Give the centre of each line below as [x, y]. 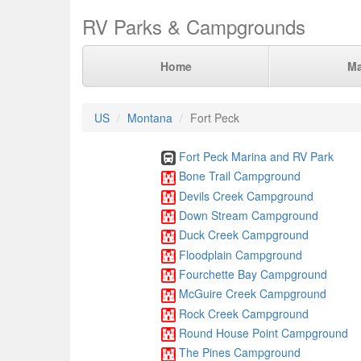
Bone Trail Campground [239, 176]
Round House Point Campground [263, 332]
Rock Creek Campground [243, 313]
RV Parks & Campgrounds [194, 26]
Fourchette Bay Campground [253, 274]
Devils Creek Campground [246, 195]
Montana [150, 118]
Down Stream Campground [248, 215]
